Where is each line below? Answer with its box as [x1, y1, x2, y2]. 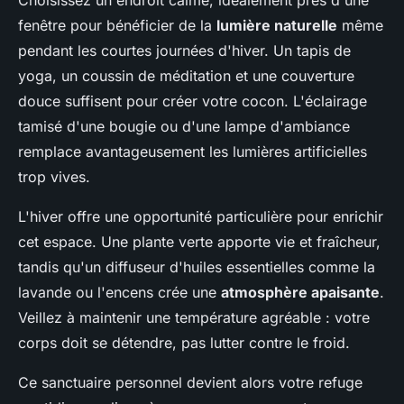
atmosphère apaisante [221, 282, 380, 301]
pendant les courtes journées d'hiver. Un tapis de [18, 41, 351, 60]
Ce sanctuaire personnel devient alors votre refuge [18, 372, 363, 391]
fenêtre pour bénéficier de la [18, 15, 216, 34]
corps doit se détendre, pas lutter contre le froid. [18, 333, 350, 352]
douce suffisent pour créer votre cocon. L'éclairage [18, 91, 367, 110]
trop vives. [18, 167, 90, 186]
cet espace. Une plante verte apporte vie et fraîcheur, [18, 232, 381, 251]
